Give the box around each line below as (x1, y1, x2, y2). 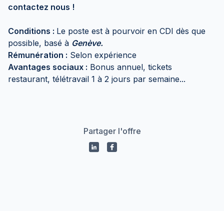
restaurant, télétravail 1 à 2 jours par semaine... (8, 74, 185, 84)
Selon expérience (67, 50, 136, 60)
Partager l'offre (83, 126, 141, 136)
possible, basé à (8, 38, 71, 48)
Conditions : (8, 26, 56, 36)
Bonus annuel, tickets (87, 62, 172, 72)
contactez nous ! (8, 2, 74, 12)
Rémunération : (8, 50, 67, 60)
